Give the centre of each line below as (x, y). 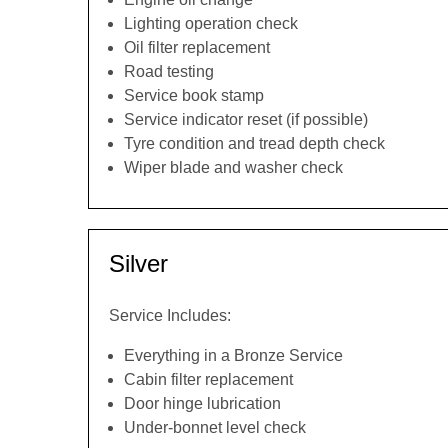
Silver (138, 263)
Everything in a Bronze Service (233, 355)
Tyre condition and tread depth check (254, 143)
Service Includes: (170, 315)
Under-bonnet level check (215, 427)
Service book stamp (194, 95)
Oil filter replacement (197, 47)
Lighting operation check (211, 23)
